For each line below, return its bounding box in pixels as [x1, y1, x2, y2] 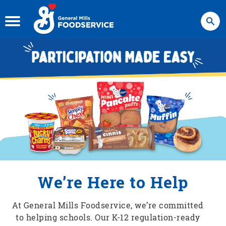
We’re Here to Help [37, 171, 189, 193]
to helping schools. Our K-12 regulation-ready [16, 211, 200, 222]
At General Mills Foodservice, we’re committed [12, 199, 204, 210]
